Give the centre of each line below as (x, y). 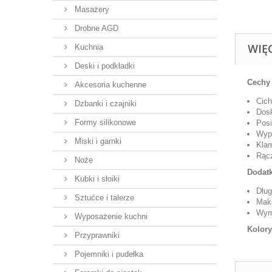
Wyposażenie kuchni (110, 216)
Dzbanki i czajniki (104, 104)
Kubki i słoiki (96, 179)
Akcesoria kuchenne (109, 85)
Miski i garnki (97, 141)
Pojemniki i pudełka (108, 254)
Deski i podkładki (104, 66)
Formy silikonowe (104, 122)
